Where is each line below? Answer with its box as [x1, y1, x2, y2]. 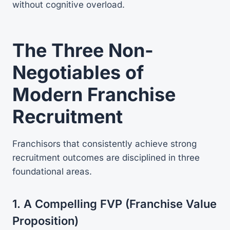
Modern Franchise [12, 83, 176, 106]
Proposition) [12, 214, 79, 227]
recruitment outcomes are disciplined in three [12, 152, 200, 163]
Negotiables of [12, 61, 144, 84]
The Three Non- [12, 39, 154, 62]
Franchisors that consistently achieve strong [12, 138, 197, 149]
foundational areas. [12, 166, 92, 177]
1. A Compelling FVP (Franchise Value [12, 197, 217, 210]
